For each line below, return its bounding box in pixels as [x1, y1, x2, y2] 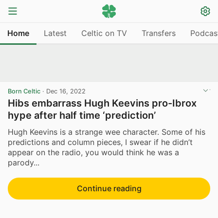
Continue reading [76, 183, 142, 193]
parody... [8, 157, 39, 167]
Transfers [142, 28, 176, 38]
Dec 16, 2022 [46, 88, 86, 95]
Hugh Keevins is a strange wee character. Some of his [8, 127, 205, 137]
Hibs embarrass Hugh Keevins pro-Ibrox [8, 97, 197, 109]
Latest [44, 28, 67, 38]
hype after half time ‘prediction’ [8, 109, 156, 121]
